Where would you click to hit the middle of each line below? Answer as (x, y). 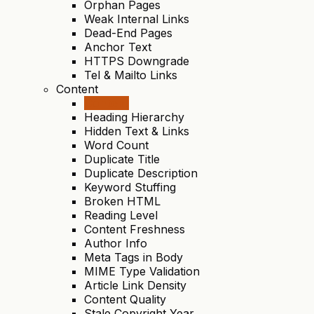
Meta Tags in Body (134, 258)
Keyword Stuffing (130, 187)
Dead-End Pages (128, 33)
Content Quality (125, 300)
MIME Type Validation (142, 272)
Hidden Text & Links (137, 131)
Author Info (116, 244)
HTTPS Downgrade (137, 61)
